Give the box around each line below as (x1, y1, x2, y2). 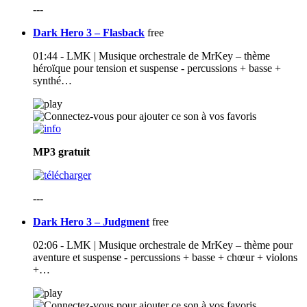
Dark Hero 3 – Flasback (33, 27, 145, 39)
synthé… (33, 75, 72, 87)
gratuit (58, 146, 90, 158)
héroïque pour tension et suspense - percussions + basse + (33, 62, 281, 75)
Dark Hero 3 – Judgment (33, 216, 149, 228)
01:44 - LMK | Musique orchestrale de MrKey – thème (33, 50, 270, 62)
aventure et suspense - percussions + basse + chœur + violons (33, 251, 297, 264)
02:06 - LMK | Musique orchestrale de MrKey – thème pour (33, 239, 293, 251)
